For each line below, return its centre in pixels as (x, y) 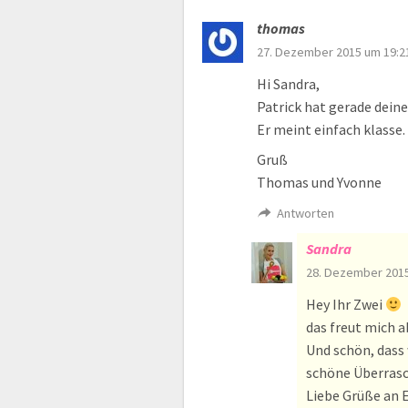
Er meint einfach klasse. (331, 130)
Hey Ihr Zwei (346, 305)
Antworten (306, 214)
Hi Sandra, (288, 84)
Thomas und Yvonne (319, 183)
